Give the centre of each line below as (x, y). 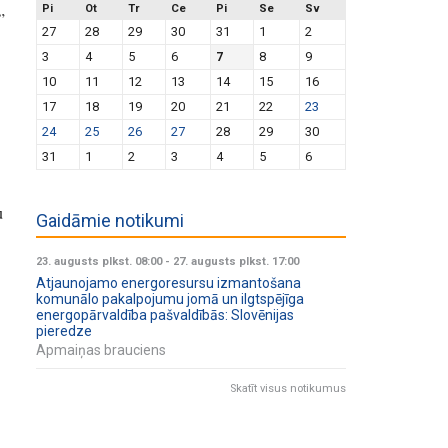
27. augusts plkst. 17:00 (236, 261)
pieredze (64, 330)
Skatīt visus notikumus (288, 388)
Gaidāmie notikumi (110, 220)
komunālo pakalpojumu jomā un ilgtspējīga (170, 298)
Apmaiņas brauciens (101, 349)
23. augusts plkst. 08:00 (99, 261)
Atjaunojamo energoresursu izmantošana (168, 282)
